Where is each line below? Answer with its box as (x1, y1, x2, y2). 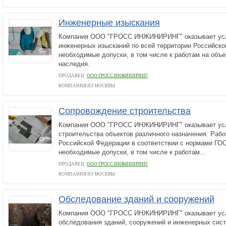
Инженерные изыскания (59, 18, 160, 28)
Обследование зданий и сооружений (59, 194, 214, 204)
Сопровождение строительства (59, 106, 191, 116)
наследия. (59, 60, 90, 68)
